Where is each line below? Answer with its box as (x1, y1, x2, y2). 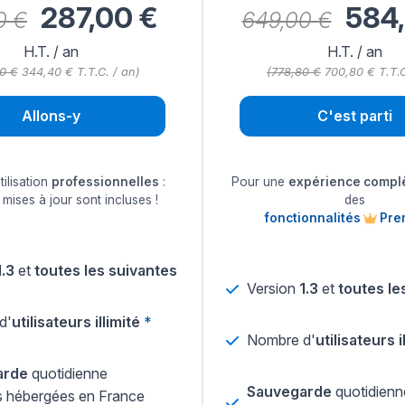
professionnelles (51, 174, 159, 190)
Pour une (231, 174, 288, 190)
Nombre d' (247, 331, 316, 350)
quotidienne (28, 364, 108, 383)
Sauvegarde (247, 382, 332, 401)
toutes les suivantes (34, 261, 177, 280)
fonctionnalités (264, 211, 363, 226)
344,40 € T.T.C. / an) (17, 65, 140, 80)
